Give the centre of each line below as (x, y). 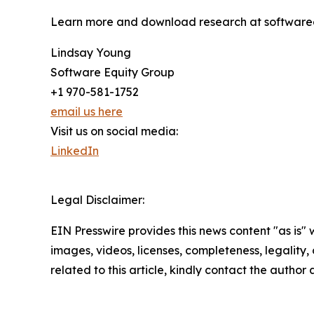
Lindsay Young (91, 53)
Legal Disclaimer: (97, 200)
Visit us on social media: (114, 131)
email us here (87, 112)
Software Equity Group (112, 73)
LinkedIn (75, 151)
